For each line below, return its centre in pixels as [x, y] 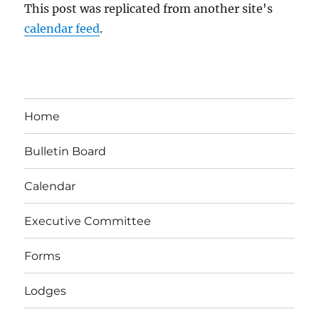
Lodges [46, 291]
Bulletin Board [66, 151]
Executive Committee [88, 221]
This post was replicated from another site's [149, 9]
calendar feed [62, 28]
